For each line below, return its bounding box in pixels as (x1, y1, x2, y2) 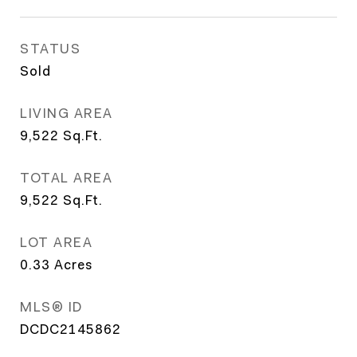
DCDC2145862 (20, 321, 121, 337)
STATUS (20, 41, 80, 57)
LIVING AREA (20, 105, 113, 121)
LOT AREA (20, 234, 92, 250)
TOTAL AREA (20, 170, 112, 186)
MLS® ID (20, 299, 83, 315)
